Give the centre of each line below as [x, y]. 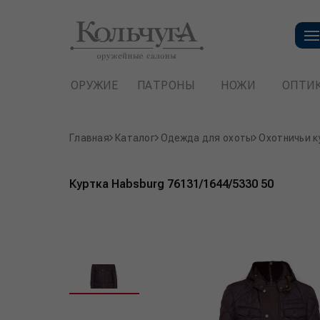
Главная [89, 138]
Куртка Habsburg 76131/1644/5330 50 [171, 184]
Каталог [135, 138]
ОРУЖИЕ [94, 85]
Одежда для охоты [207, 138]
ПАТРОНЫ [166, 85]
